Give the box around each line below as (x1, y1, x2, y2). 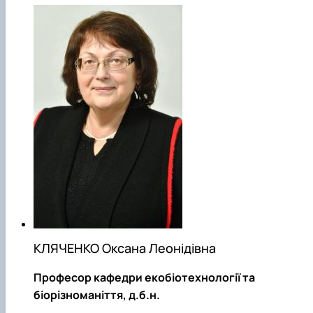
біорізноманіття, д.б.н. (34, 287, 160, 303)
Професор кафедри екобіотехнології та (34, 270, 255, 286)
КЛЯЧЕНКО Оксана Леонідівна (34, 240, 216, 257)
